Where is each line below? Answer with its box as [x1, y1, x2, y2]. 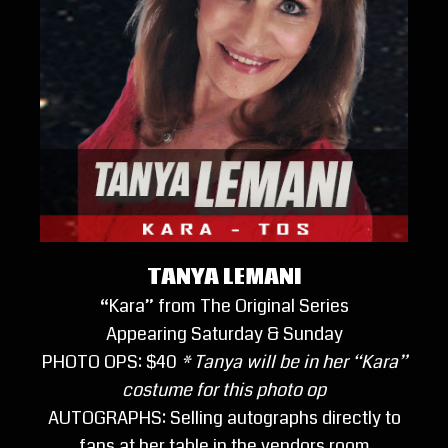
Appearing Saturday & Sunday [105, 320, 343, 347]
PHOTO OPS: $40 [41, 348, 181, 375]
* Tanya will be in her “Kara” [180, 348, 407, 375]
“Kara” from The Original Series [99, 292, 349, 319]
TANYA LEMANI [147, 262, 301, 292]
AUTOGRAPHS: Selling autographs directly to [47, 404, 401, 431]
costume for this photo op [122, 376, 326, 403]
